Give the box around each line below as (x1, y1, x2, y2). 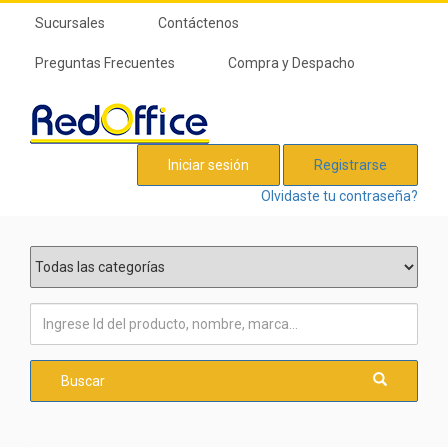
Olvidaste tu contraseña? (261, 188, 418, 204)
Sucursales (35, 15, 105, 31)
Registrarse (314, 157, 387, 173)
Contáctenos (158, 15, 239, 31)
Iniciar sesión (168, 157, 249, 173)
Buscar (61, 373, 105, 389)
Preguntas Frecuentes (35, 55, 175, 71)
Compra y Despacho (228, 55, 355, 71)
